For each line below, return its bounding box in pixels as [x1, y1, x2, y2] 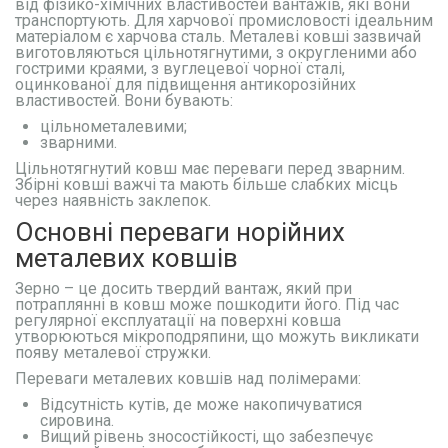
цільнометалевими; [40, 117, 187, 136]
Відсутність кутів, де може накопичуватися [40, 395, 362, 414]
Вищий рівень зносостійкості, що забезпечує [40, 427, 373, 446]
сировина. [40, 411, 114, 430]
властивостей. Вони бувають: [15, 91, 233, 110]
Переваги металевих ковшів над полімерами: [15, 369, 361, 388]
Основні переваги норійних [15, 217, 345, 247]
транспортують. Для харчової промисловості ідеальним [15, 11, 433, 30]
